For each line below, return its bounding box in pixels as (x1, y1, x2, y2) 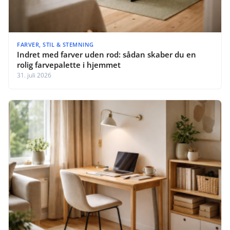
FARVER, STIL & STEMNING (17, 40, 94, 48)
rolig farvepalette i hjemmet (17, 59, 121, 70)
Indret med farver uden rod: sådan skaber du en (17, 49, 196, 60)
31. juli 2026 (17, 70, 51, 80)
